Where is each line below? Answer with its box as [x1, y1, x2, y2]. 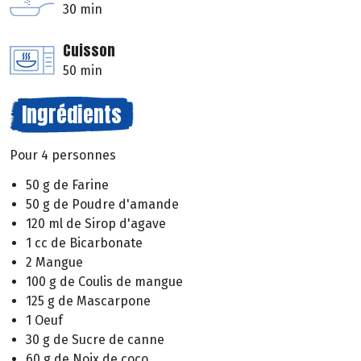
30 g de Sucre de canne [26, 332, 164, 348]
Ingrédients [22, 98, 122, 131]
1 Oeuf [26, 313, 63, 329]
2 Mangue [26, 255, 83, 271]
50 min [63, 63, 102, 79]
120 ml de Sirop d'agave [26, 216, 166, 232]
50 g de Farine [26, 177, 109, 193]
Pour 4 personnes [10, 147, 116, 164]
